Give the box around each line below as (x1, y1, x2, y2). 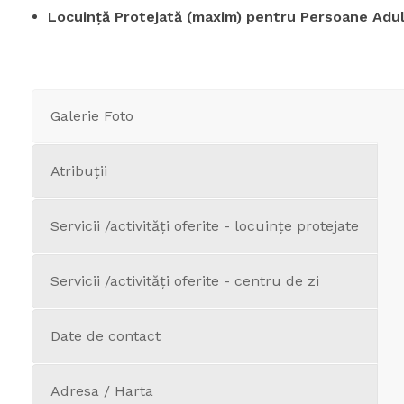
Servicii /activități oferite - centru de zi (50, 272, 319, 289)
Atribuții (50, 162, 107, 179)
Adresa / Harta (50, 382, 153, 399)
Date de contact (50, 327, 161, 344)
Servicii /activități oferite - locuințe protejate (50, 217, 359, 234)
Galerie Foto (50, 107, 133, 124)
